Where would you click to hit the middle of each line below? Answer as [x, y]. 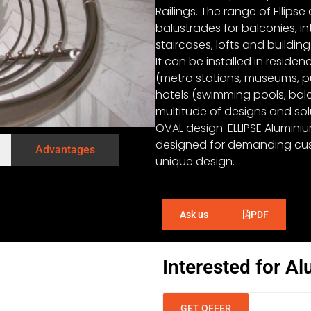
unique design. [195, 161]
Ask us [194, 215]
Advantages [65, 150]
